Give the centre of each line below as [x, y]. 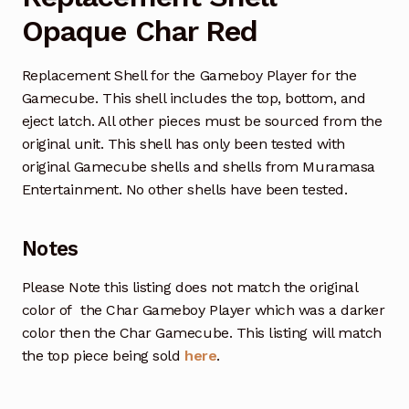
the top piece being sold [103, 356]
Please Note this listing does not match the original [189, 288]
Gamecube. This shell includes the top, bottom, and [194, 99]
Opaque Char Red [140, 31]
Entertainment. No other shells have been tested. [184, 190]
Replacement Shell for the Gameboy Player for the [189, 76]
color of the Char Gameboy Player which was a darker [203, 310]
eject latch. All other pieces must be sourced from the [202, 121]
